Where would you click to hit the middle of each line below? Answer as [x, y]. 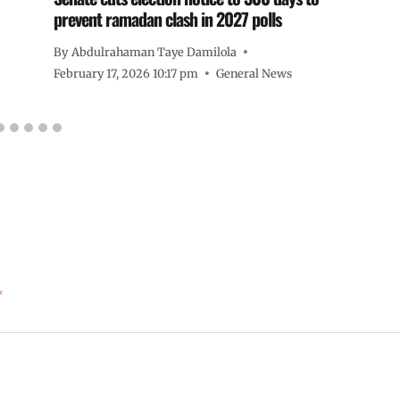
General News [254, 73]
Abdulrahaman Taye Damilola [154, 51]
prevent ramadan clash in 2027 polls [168, 19]
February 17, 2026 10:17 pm [126, 73]
